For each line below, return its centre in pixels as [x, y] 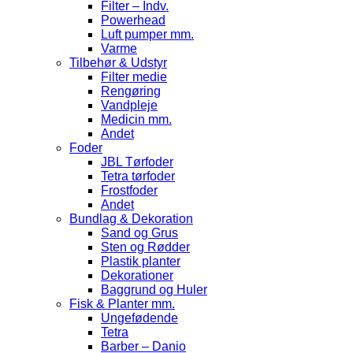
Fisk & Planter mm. [122, 303]
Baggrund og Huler [154, 289]
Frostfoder [129, 190]
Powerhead [133, 20]
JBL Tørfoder [137, 162]
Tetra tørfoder [138, 176]
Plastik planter [141, 261]
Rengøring [131, 91]
